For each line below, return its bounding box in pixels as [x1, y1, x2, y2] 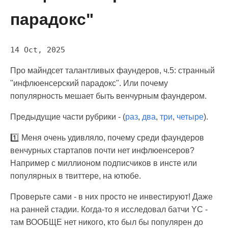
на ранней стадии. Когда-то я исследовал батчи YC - [10, 205, 208, 214]
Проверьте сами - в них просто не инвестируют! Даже [10, 192, 213, 202]
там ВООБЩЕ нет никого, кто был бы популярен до [10, 218, 203, 227]
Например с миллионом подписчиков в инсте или [10, 159, 197, 168]
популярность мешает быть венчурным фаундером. [10, 92, 207, 101]
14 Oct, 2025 [10, 45, 65, 55]
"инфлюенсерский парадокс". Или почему [10, 79, 168, 88]
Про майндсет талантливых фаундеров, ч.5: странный [10, 66, 215, 75]
